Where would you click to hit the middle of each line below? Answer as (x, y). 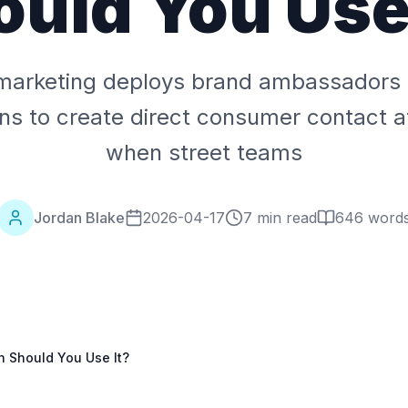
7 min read (280, 217)
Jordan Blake (79, 217)
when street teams (204, 153)
